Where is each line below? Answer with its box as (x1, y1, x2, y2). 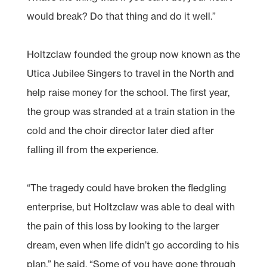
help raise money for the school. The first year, (26, 86, 229, 98)
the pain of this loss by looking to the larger (26, 219, 219, 232)
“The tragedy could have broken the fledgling (26, 181, 226, 194)
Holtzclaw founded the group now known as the (26, 48, 240, 60)
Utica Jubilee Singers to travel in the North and (26, 67, 234, 79)
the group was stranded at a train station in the (26, 105, 235, 117)
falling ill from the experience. (26, 143, 158, 156)
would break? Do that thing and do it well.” (26, 10, 216, 22)
